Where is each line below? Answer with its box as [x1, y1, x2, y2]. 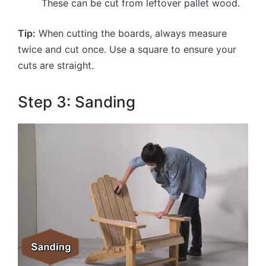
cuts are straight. [18, 59, 94, 71]
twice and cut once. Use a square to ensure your [18, 43, 236, 55]
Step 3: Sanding [18, 93, 135, 112]
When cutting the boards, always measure [36, 27, 227, 39]
